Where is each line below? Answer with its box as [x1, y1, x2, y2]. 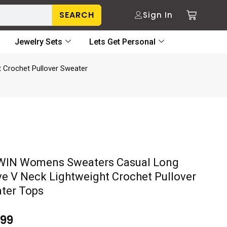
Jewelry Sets [15, 37, 62, 47]
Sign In [143, 10, 173, 20]
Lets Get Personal [89, 37, 156, 47]
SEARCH [59, 9, 95, 21]
